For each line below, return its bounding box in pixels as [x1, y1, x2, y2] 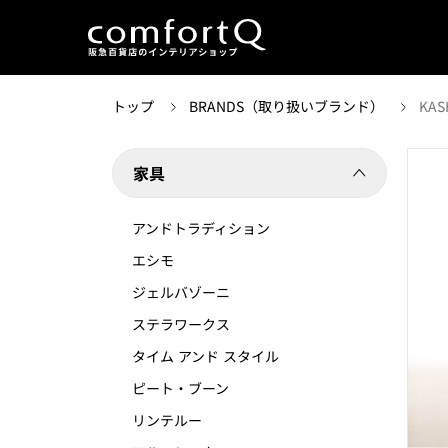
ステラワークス [132, 314, 230, 334]
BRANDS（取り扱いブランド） [188, 96, 388, 116]
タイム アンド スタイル [132, 346, 279, 366]
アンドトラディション [132, 218, 270, 238]
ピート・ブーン [132, 378, 229, 398]
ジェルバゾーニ [132, 282, 230, 302]
